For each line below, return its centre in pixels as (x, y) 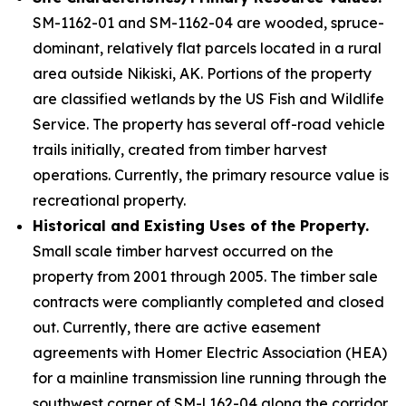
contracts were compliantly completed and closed (208, 302)
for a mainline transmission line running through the (210, 378)
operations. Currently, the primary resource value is (211, 175)
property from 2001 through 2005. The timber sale (205, 276)
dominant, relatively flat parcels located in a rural (207, 48)
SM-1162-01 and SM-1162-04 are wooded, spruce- (208, 23)
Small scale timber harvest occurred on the (183, 251)
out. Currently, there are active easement (177, 327)
